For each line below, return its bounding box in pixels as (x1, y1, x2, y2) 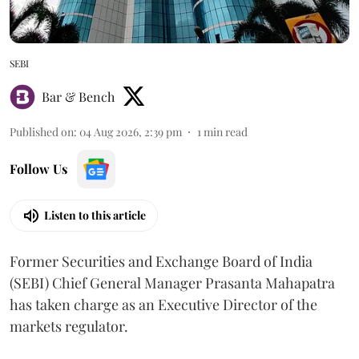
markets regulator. (10, 316, 128, 336)
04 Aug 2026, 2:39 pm (79, 123, 182, 139)
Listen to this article (44, 208, 146, 224)
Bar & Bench (42, 87, 115, 105)
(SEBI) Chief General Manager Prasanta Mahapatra (10, 272, 335, 292)
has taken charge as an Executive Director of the (10, 294, 317, 314)
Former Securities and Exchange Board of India (10, 251, 313, 271)
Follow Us (10, 159, 67, 177)
